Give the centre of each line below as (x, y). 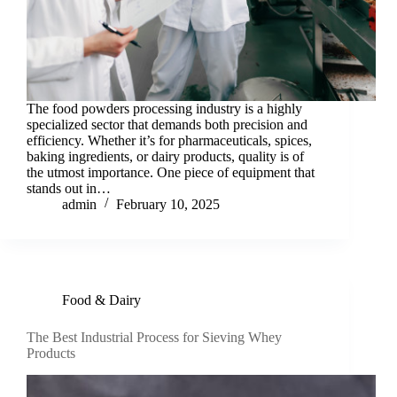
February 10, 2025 (168, 205)
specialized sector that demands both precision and (167, 125)
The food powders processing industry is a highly (164, 109)
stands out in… (69, 189)
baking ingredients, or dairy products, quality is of (165, 157)
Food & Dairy (101, 300)
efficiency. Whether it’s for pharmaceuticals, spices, (169, 141)
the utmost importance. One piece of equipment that (171, 173)
